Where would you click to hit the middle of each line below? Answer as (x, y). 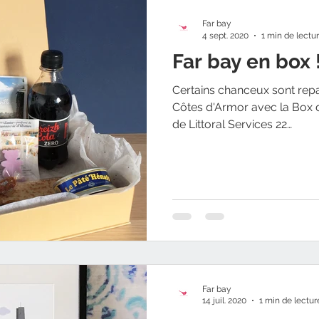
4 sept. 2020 (225, 35)
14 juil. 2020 (224, 300)
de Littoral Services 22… (232, 124)
